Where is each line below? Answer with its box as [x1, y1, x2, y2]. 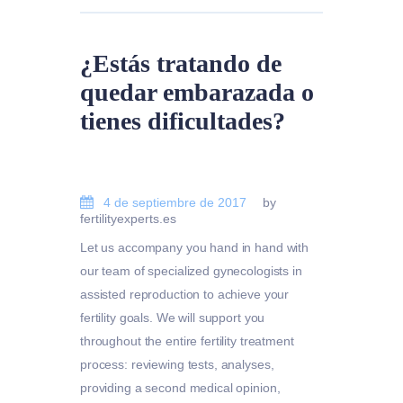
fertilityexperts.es [80, 211, 176, 227]
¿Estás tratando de [80, 49, 282, 78]
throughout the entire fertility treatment [80, 333, 294, 348]
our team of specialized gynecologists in [80, 263, 302, 278]
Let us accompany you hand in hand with [80, 239, 309, 255]
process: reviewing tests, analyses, [80, 356, 274, 372]
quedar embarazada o [80, 78, 314, 107]
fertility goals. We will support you [80, 309, 265, 325]
